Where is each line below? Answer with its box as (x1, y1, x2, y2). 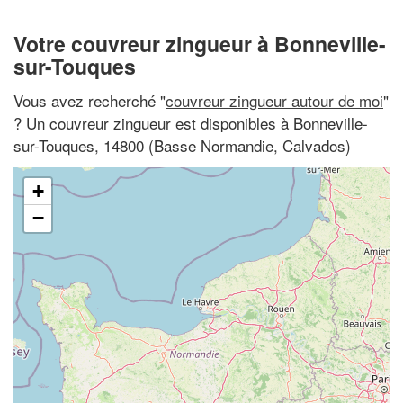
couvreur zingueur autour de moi (166, 88, 383, 112)
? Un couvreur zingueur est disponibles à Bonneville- (13, 111, 368, 134)
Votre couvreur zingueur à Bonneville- (13, 29, 386, 58)
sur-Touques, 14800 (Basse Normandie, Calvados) (13, 133, 351, 157)
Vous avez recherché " (13, 88, 166, 112)
